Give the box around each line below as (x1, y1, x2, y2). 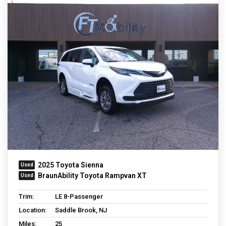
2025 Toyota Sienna (38, 160, 103, 169)
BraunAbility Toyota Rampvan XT (38, 171, 147, 180)
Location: (19, 206, 46, 214)
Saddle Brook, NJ (55, 206, 107, 214)
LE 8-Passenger (55, 192, 103, 200)
